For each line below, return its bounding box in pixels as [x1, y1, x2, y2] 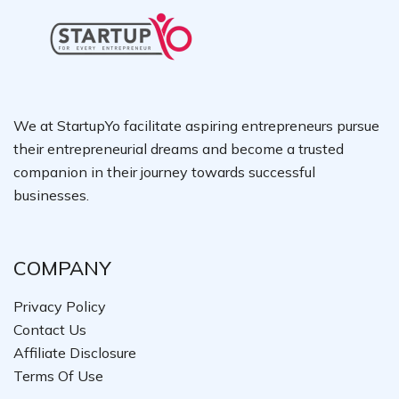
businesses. [13, 186, 89, 205]
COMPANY [13, 256, 111, 281]
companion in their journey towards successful [13, 163, 315, 182]
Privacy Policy [13, 297, 106, 316]
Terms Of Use [13, 367, 103, 386]
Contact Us [13, 321, 86, 339]
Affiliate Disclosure [13, 344, 136, 362]
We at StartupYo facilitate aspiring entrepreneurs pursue [13, 117, 379, 135]
